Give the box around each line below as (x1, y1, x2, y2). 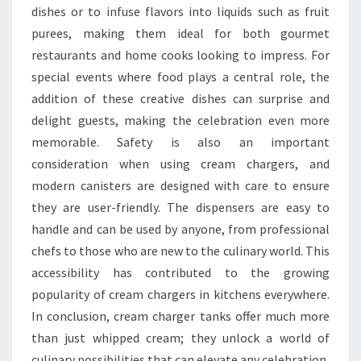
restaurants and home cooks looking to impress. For (31, 47, 330, 63)
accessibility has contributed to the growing (31, 264, 330, 280)
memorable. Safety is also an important (31, 134, 330, 150)
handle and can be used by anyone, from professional (31, 221, 330, 237)
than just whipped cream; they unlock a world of (31, 330, 330, 346)
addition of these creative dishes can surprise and (31, 90, 330, 106)
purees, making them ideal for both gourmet (31, 25, 330, 41)
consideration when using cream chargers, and (31, 156, 330, 172)
